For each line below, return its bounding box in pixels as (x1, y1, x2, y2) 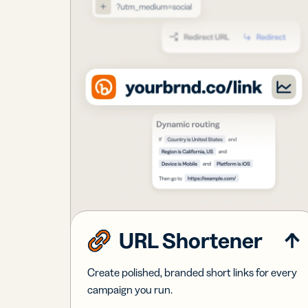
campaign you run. (87, 282, 173, 296)
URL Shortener (119, 226, 263, 254)
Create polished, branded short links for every (87, 265, 298, 279)
